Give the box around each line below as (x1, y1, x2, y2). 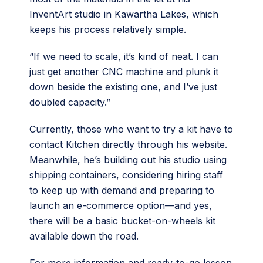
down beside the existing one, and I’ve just (29, 80, 217, 93)
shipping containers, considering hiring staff (29, 168, 223, 181)
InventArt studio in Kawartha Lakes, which (29, 8, 218, 20)
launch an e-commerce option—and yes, (29, 199, 212, 211)
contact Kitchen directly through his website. (29, 138, 227, 150)
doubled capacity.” (29, 96, 110, 108)
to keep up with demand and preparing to (29, 184, 214, 196)
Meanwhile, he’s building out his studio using (29, 153, 227, 166)
